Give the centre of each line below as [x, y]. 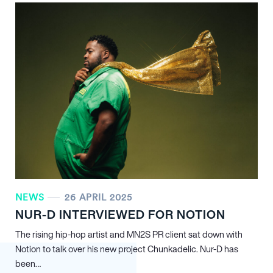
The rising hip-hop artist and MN [78, 234]
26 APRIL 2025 [98, 197]
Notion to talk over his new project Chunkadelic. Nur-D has [127, 249]
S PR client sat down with [194, 234]
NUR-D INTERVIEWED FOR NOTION [120, 214]
